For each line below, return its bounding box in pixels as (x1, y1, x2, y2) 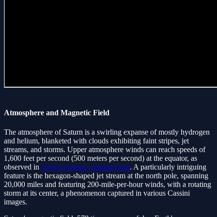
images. (4, 197, 27, 206)
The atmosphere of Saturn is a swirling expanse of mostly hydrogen (4, 127, 210, 136)
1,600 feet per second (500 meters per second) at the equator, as (4, 154, 197, 162)
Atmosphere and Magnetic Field (4, 108, 109, 117)
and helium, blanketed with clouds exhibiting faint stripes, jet (4, 136, 189, 145)
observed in (4, 162, 41, 171)
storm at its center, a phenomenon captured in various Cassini (4, 188, 190, 197)
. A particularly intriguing (130, 162, 206, 171)
